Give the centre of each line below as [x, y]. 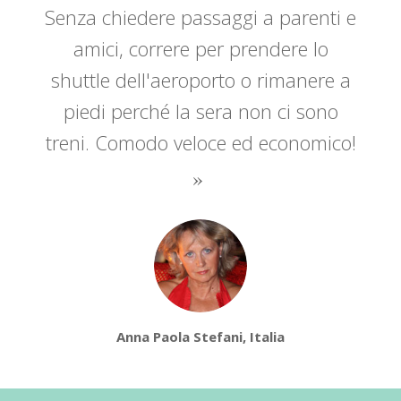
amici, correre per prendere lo [200, 48]
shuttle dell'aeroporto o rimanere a [200, 79]
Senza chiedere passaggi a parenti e [200, 17]
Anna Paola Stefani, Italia [200, 337]
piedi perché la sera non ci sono [200, 111]
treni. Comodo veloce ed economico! [200, 142]
